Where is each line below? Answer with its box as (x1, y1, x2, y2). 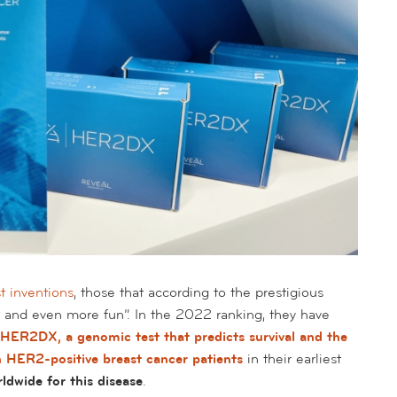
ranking (216, 305, 262, 323)
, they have (262, 305, 330, 323)
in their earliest (243, 349, 341, 368)
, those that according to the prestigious (74, 283, 323, 301)
